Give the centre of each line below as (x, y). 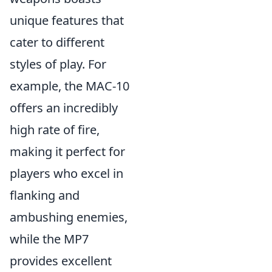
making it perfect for (67, 151)
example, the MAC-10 (70, 86)
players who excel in (66, 173)
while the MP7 (49, 239)
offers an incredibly (64, 108)
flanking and (45, 195)
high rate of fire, (55, 130)
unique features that (67, 20)
